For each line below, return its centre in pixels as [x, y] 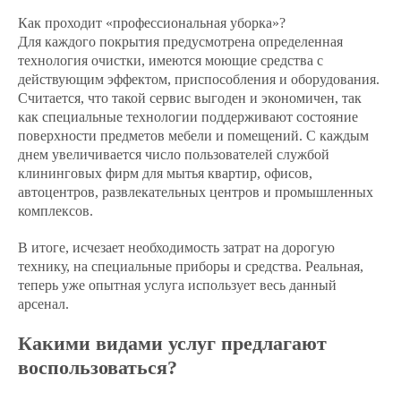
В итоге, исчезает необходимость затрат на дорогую [176, 247]
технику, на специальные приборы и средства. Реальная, [191, 266]
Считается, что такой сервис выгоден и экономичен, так [190, 98]
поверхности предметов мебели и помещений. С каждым [193, 136]
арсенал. [43, 304]
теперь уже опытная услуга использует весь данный [177, 285]
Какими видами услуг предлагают [172, 343]
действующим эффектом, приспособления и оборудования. [199, 79]
